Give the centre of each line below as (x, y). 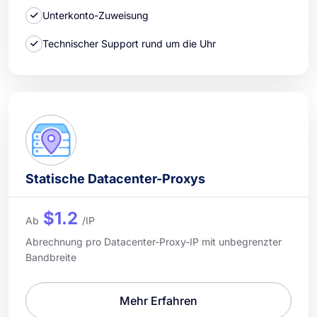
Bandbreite (51, 257)
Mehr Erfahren (158, 300)
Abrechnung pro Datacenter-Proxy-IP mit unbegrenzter (154, 241)
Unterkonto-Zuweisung (96, 16)
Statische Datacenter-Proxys (115, 178)
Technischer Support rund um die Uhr (129, 44)
